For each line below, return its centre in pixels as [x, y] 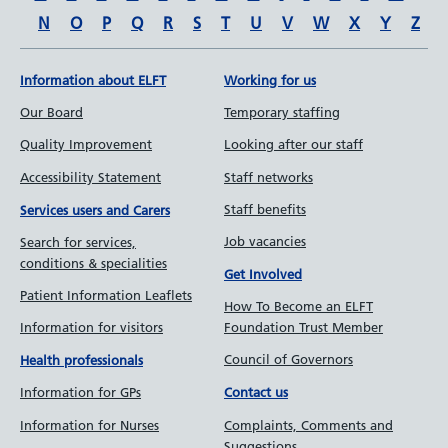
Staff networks [268, 176]
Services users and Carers [95, 209]
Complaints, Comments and [308, 424]
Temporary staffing [282, 112]
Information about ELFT [93, 80]
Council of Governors [288, 359]
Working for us [270, 80]
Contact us [256, 392]
